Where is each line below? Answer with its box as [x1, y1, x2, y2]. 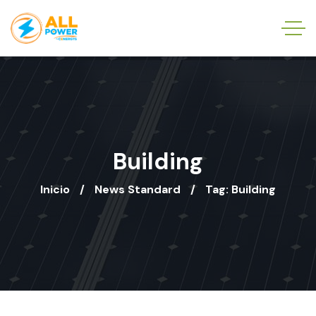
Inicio [40, 182, 70, 197]
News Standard [95, 182, 181, 197]
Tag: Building [205, 182, 276, 197]
